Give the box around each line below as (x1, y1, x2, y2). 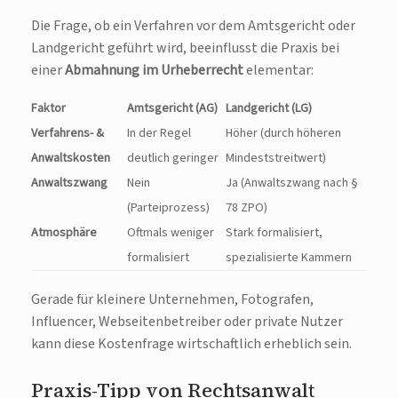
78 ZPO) (226, 199, 267, 218)
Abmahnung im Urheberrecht (65, 60, 243, 81)
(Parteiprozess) (127, 199, 210, 218)
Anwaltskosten (31, 149, 110, 168)
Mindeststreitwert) (226, 149, 326, 168)
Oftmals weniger (127, 224, 214, 243)
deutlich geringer (127, 149, 219, 168)
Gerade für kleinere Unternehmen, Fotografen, (31, 290, 314, 310)
